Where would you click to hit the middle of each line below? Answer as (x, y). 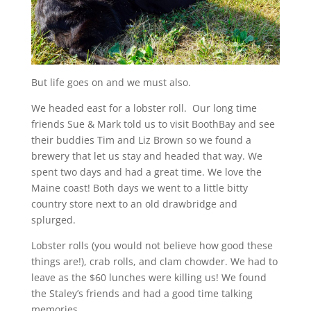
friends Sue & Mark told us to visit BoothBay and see (153, 124)
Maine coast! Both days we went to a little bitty (139, 187)
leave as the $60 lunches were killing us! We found (149, 277)
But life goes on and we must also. (111, 82)
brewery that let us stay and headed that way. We (146, 155)
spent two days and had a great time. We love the (146, 171)
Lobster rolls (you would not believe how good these (152, 245)
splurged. (54, 219)
